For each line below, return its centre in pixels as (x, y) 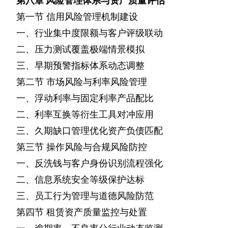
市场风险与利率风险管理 (97, 82)
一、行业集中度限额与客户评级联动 (90, 33)
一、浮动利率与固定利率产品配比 (85, 98)
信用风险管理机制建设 (92, 17)
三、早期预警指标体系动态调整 (80, 66)
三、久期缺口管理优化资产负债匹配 (90, 131)
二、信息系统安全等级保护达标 (80, 180)
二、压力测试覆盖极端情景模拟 (80, 49)
